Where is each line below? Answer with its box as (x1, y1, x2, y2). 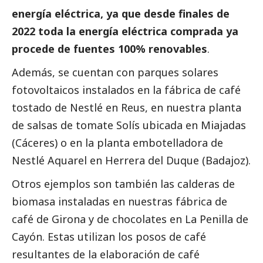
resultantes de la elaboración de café (12, 247, 200, 262)
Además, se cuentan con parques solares (12, 65, 218, 80)
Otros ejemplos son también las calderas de (12, 177, 235, 191)
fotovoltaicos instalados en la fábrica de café (12, 83, 241, 97)
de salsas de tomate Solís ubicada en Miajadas (12, 118, 246, 133)
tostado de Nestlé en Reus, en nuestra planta (12, 100, 241, 115)
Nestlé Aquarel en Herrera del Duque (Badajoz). (12, 153, 251, 168)
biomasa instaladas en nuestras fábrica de (12, 194, 227, 209)
